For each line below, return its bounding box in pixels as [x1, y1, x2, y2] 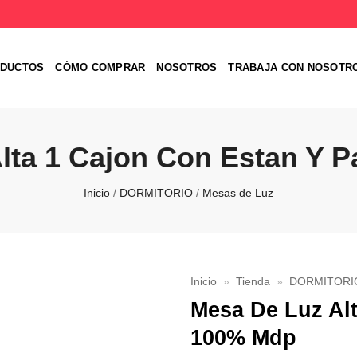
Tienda [236, 276, 271, 288]
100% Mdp [190, 324, 296, 350]
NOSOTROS [156, 61, 218, 73]
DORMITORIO [120, 186, 193, 199]
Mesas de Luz [202, 186, 273, 199]
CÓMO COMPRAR [55, 61, 146, 73]
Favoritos [108, 313, 155, 327]
